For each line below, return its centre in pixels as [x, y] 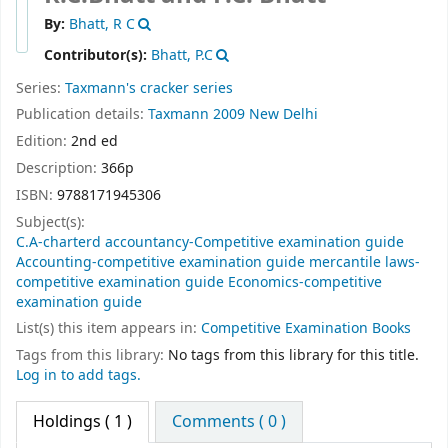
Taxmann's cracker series [149, 88]
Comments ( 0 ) [229, 421]
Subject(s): [50, 222]
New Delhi [283, 115]
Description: [58, 168]
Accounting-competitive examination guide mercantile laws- [218, 262]
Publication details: [82, 115]
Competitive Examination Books [306, 329]
